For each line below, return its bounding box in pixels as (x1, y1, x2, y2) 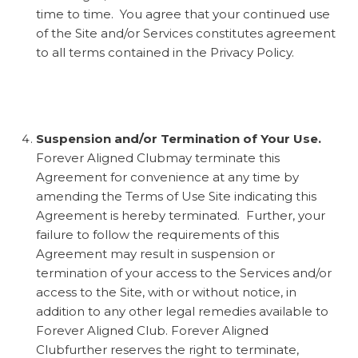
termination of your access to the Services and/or (36, 265, 332, 280)
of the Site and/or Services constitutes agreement (36, 25, 336, 41)
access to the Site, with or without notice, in (36, 284, 296, 300)
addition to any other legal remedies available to (36, 303, 328, 319)
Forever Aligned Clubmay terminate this (36, 149, 280, 165)
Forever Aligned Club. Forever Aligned (36, 322, 268, 338)
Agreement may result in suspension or (36, 245, 275, 261)
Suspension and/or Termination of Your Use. (36, 130, 321, 146)
